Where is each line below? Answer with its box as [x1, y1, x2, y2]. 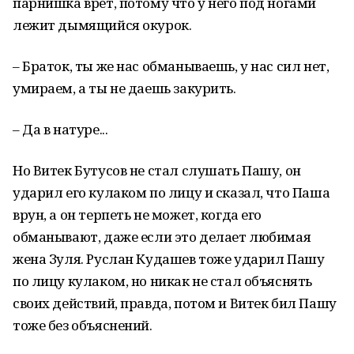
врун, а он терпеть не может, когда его [13, 205, 262, 224]
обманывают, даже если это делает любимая [13, 228, 311, 246]
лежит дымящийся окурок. [13, 16, 192, 34]
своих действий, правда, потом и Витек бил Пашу [13, 294, 337, 312]
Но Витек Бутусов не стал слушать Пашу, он [13, 161, 301, 179]
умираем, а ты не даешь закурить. [13, 79, 236, 97]
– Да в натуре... [13, 120, 108, 138]
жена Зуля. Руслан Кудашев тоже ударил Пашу [13, 250, 325, 268]
